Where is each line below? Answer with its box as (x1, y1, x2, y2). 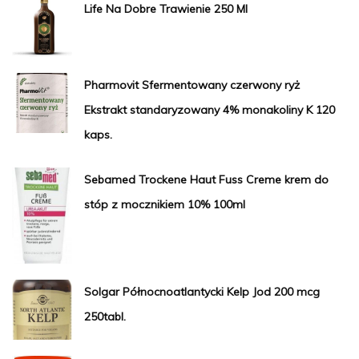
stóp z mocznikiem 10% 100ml (84, 197, 245, 212)
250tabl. (84, 309, 126, 324)
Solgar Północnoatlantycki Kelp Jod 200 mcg (84, 284, 320, 299)
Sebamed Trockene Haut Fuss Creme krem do (84, 172, 329, 188)
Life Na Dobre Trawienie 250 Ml (84, 2, 248, 17)
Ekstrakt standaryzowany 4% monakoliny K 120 (84, 103, 335, 118)
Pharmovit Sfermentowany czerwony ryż (84, 78, 300, 93)
